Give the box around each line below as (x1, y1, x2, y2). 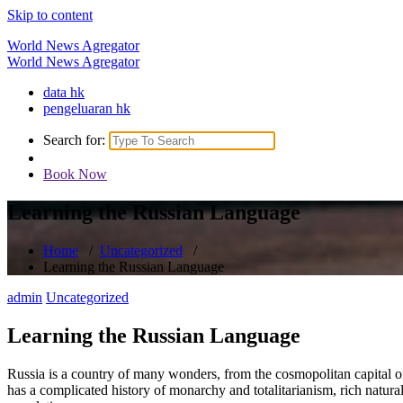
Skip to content (7, 7, 93, 22)
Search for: (43, 132, 105, 148)
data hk (43, 85, 85, 100)
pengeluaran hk (43, 101, 130, 116)
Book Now (43, 166, 107, 182)
